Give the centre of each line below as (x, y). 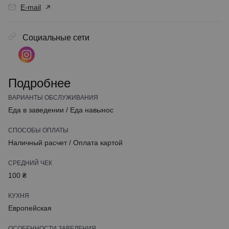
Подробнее (39, 83)
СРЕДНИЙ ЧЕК (30, 163)
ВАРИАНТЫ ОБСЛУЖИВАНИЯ (53, 98)
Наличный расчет (38, 143)
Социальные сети (55, 38)
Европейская (30, 208)
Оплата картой (98, 143)
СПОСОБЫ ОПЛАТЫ (38, 130)
